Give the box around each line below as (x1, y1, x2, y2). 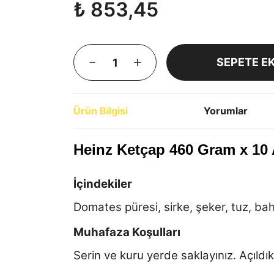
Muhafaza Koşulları (73, 225, 180, 239)
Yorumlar (203, 105, 248, 117)
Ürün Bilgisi (73, 105, 128, 117)
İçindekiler (73, 177, 132, 191)
